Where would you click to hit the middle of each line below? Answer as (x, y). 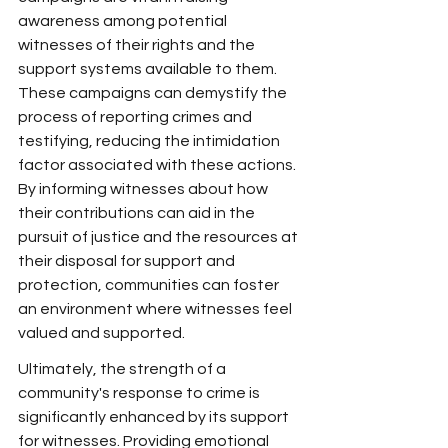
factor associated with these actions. (158, 165)
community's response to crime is (140, 393)
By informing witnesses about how (144, 189)
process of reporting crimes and (136, 117)
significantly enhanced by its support (155, 417)
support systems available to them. (149, 69)
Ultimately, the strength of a (123, 369)
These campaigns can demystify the (154, 93)
